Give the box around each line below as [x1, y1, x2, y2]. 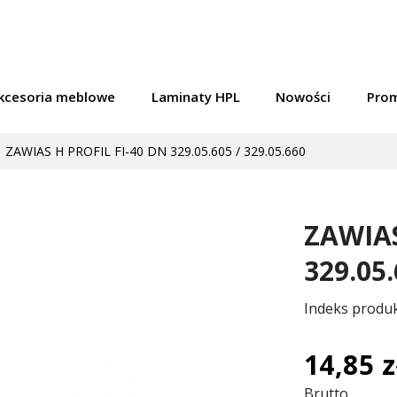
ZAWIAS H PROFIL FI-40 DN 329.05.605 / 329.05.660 [2, 142, 306, 160]
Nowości [276, 88, 331, 106]
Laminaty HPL [151, 88, 240, 106]
